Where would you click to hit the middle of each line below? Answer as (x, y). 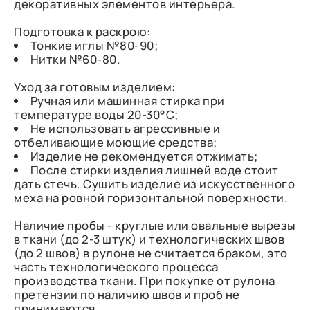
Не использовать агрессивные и (125, 128)
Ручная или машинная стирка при (127, 101)
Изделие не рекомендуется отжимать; (144, 156)
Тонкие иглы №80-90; (94, 45)
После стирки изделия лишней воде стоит (154, 170)
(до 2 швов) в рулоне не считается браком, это (151, 253)
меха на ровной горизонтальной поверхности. (151, 198)
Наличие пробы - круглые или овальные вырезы (155, 225)
